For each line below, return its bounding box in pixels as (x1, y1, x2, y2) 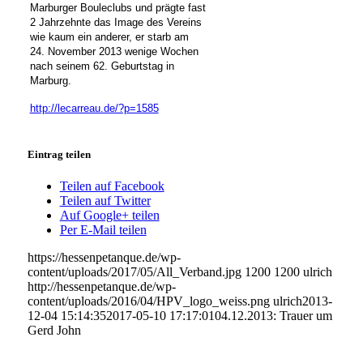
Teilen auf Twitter (59, 194, 151, 208)
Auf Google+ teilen (59, 208, 160, 223)
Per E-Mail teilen (59, 223, 147, 237)
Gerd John (27, 323, 81, 338)
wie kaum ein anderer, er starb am (29, 30, 189, 43)
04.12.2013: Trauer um (214, 309, 332, 323)
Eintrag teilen (27, 147, 91, 160)
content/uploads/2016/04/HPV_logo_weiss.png (27, 294, 270, 309)
